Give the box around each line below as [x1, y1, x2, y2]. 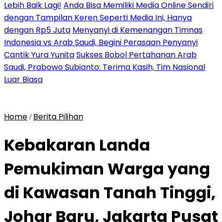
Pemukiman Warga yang [4, 158, 210, 180]
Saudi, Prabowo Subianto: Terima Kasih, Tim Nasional [4, 61, 205, 73]
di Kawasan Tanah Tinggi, [4, 181, 216, 204]
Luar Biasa [4, 74, 43, 85]
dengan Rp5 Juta [4, 24, 70, 36]
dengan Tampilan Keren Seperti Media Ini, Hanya [4, 12, 192, 23]
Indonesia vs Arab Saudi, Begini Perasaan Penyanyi [4, 37, 198, 48]
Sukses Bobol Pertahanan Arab [76, 49, 197, 60]
